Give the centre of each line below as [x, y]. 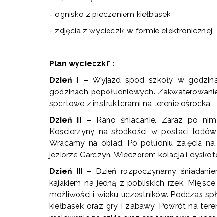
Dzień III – [70, 171]
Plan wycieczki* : [82, 64]
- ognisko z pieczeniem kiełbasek [110, 14]
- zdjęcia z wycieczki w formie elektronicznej [131, 31]
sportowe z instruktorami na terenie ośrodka [130, 103]
